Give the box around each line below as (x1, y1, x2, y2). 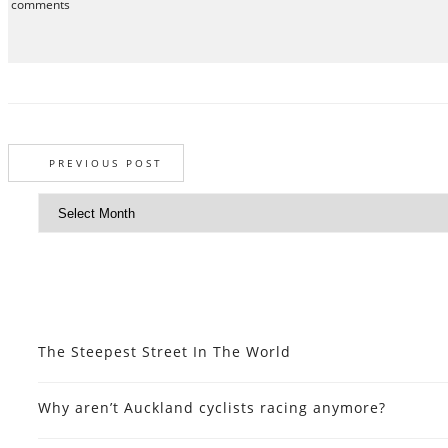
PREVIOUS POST (49, 156, 163, 170)
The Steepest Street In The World (38, 342, 291, 361)
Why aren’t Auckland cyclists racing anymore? (38, 398, 386, 417)
